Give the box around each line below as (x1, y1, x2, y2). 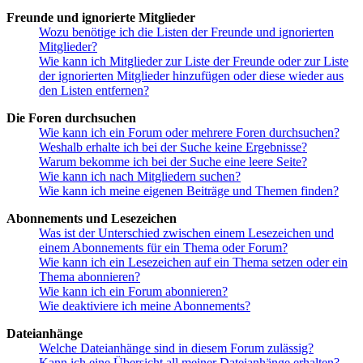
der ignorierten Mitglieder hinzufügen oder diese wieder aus (39, 69, 344, 83)
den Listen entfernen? (39, 83, 149, 98)
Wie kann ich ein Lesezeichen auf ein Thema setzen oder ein (39, 255, 348, 270)
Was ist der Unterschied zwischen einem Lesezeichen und (39, 226, 334, 241)
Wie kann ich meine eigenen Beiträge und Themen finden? (39, 184, 339, 199)
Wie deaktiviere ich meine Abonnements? (39, 299, 250, 314)
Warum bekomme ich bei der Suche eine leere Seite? (39, 155, 307, 169)
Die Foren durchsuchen (6, 111, 136, 126)
